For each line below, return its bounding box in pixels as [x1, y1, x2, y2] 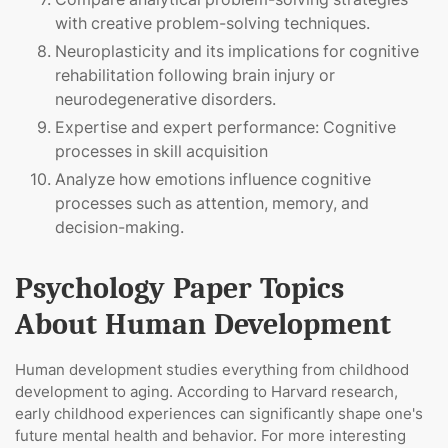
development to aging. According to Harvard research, [15, 382, 398, 402]
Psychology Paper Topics [15, 271, 344, 307]
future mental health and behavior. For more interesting [15, 426, 406, 446]
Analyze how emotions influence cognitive [55, 169, 371, 190]
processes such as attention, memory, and [55, 193, 369, 214]
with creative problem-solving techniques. [55, 13, 370, 34]
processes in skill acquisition [55, 141, 268, 162]
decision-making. [55, 217, 184, 238]
